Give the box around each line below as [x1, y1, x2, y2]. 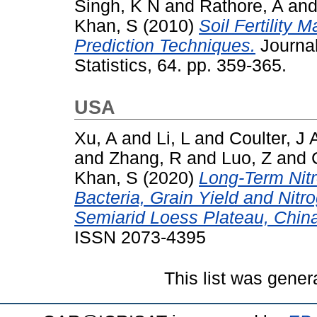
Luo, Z [221, 149, 272, 168]
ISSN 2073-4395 [74, 228, 206, 248]
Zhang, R [109, 149, 182, 168]
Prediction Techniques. [74, 36, 255, 56]
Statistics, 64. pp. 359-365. [74, 56, 287, 76]
